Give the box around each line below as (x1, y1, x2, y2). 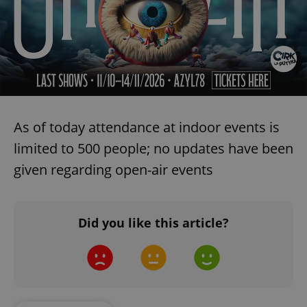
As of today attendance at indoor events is (14, 117, 280, 136)
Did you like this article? (78, 214, 229, 231)
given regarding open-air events (14, 160, 213, 179)
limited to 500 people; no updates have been (14, 138, 293, 158)
